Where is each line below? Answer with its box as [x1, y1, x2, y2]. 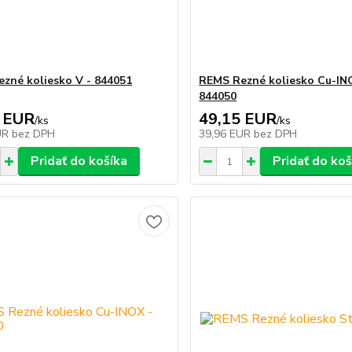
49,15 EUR [199, 108, 277, 130]
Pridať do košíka [30, 152, 127, 170]
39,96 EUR [199, 126, 255, 141]
